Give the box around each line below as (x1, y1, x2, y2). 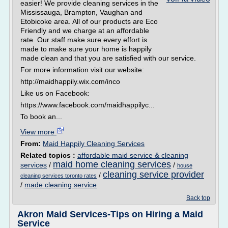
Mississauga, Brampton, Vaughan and (20, 8, 142, 16)
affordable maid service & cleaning (77, 151, 188, 159)
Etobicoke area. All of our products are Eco (20, 17, 158, 25)
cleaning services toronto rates (20, 173, 97, 179)
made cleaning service (24, 181, 97, 189)
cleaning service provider (103, 169, 204, 180)
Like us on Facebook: (20, 89, 90, 97)
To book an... (20, 112, 62, 121)
